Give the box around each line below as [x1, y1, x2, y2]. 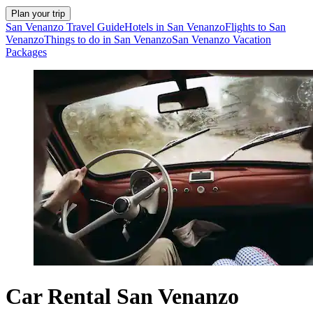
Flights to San [225, 21, 286, 34]
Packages [6, 46, 47, 59]
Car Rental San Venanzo [6, 283, 239, 309]
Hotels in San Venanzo [124, 21, 225, 34]
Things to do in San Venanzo [44, 34, 172, 46]
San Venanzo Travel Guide [6, 21, 124, 34]
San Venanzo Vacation [172, 34, 271, 46]
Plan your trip [11, 8, 65, 20]
